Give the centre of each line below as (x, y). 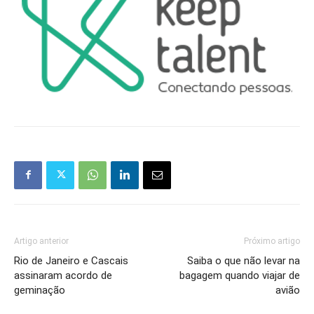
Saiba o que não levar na (244, 260)
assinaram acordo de (63, 275)
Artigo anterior (41, 241)
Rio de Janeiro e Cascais (71, 260)
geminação (40, 290)
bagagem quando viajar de (240, 275)
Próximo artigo (272, 241)
